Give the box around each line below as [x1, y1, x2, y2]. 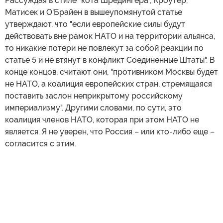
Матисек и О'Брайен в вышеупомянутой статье [5, 7, 182, 17]
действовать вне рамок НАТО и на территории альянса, [5, 31, 215, 41]
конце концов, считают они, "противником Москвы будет [5, 67, 218, 77]
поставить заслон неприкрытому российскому [5, 91, 183, 101]
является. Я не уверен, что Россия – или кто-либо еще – [5, 126, 215, 136]
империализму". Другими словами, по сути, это [5, 103, 182, 112]
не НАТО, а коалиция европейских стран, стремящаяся [5, 79, 212, 89]
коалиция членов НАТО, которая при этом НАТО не [5, 114, 199, 124]
